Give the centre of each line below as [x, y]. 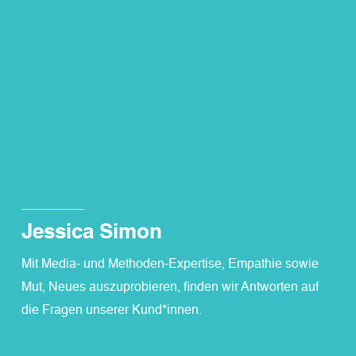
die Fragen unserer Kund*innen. [112, 310]
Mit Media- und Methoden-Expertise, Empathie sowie [170, 264]
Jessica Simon [92, 232]
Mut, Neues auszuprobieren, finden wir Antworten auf [170, 287]
